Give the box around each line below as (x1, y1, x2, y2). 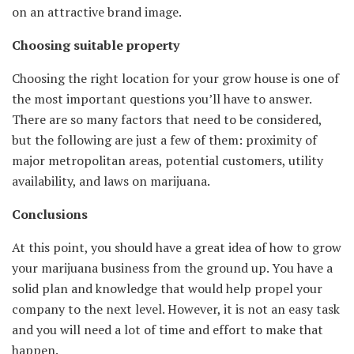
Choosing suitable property (12, 36, 179, 54)
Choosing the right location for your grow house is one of (12, 69, 339, 87)
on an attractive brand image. (12, 2, 182, 21)
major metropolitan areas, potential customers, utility (12, 151, 323, 169)
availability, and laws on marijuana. (12, 171, 210, 190)
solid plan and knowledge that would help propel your (12, 279, 322, 297)
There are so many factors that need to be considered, (12, 110, 322, 128)
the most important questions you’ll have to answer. (12, 89, 311, 107)
